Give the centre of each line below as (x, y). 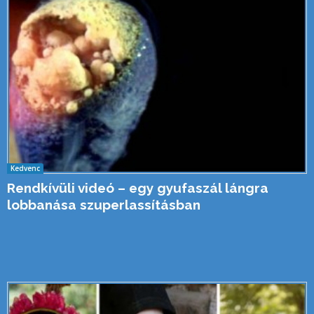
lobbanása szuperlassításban (104, 204)
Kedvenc (25, 168)
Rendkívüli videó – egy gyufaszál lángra (138, 187)
